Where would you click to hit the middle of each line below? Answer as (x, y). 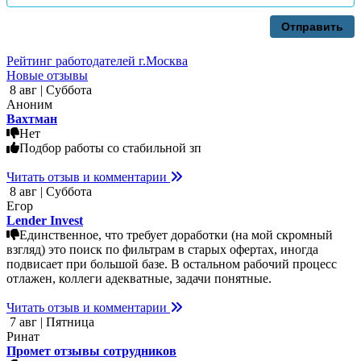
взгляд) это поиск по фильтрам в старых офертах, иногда (162, 249)
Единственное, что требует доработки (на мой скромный (176, 234)
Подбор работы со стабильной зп (110, 147)
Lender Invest (45, 220)
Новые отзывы (47, 75)
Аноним (29, 104)
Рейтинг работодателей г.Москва (97, 60)
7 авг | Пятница (50, 322)
